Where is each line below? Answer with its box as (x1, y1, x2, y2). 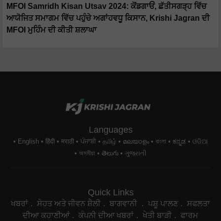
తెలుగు (102, 149, 118, 157)
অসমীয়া (79, 149, 95, 157)
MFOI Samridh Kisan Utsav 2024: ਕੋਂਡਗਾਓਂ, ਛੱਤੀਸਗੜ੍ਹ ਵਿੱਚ (6, 2, 207, 11)
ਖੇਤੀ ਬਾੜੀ (143, 211, 172, 220)
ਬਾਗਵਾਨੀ (110, 199, 139, 208)
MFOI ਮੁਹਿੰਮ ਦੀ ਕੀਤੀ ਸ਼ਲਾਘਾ (6, 26, 97, 35)
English (17, 137, 39, 145)
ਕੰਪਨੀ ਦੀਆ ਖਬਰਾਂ (78, 211, 134, 220)
